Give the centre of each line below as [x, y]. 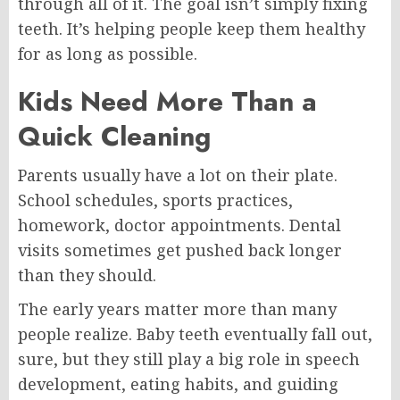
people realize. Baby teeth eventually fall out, [195, 334]
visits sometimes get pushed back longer [180, 250]
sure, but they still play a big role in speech [189, 359]
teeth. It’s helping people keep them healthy [192, 29]
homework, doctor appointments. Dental [179, 225]
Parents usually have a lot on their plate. [178, 175]
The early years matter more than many [177, 309]
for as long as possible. [108, 54]
